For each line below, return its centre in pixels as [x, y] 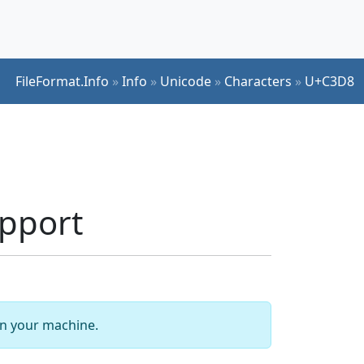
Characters [258, 81]
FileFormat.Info [62, 81]
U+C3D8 [329, 81]
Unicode [186, 81]
